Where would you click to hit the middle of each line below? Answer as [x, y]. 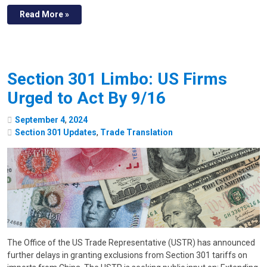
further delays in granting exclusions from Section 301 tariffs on [127, 255]
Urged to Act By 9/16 [86, 98]
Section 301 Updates [56, 133]
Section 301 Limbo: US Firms [117, 79]
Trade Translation [136, 133]
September [37, 120]
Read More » [44, 15]
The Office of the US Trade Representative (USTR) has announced [131, 243]
